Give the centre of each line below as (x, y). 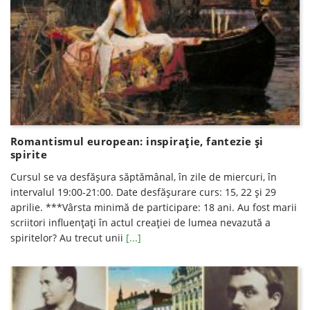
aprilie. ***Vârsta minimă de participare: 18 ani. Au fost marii (154, 207)
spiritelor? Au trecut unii (68, 237)
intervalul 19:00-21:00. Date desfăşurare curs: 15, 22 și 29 (143, 192)
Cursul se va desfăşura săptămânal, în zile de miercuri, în (144, 176)
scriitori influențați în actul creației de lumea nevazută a (140, 222)
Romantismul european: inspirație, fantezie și (137, 141)
